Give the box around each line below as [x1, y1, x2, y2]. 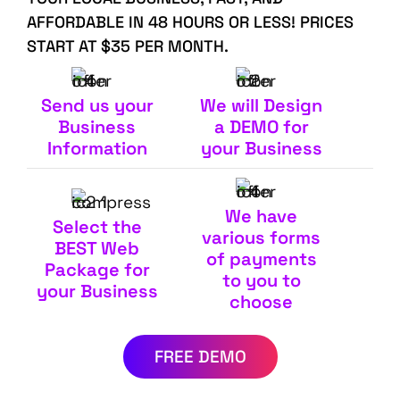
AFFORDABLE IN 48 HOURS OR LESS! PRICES [27, 11, 354, 32]
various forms [202, 225, 321, 249]
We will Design [200, 93, 322, 117]
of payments [205, 246, 317, 271]
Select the [52, 214, 142, 238]
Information [46, 136, 147, 160]
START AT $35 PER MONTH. [27, 35, 229, 56]
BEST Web [54, 236, 139, 260]
